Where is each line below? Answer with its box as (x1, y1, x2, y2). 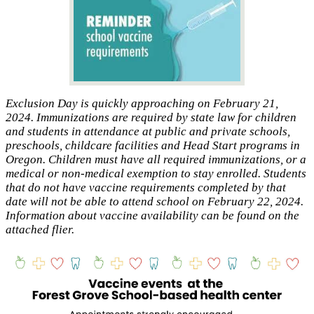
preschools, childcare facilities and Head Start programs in (6, 138, 300, 152)
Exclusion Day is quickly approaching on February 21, (6, 96, 278, 110)
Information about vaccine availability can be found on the (6, 208, 299, 222)
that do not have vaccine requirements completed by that (6, 180, 286, 194)
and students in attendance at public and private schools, (6, 124, 290, 138)
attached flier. (6, 222, 74, 236)
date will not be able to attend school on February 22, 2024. (6, 194, 303, 208)
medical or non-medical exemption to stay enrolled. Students (6, 166, 306, 180)
